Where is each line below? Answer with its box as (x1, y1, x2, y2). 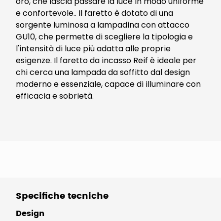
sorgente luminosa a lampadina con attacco (16, 19, 189, 31)
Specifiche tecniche (16, 189, 109, 203)
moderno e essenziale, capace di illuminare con (16, 78, 201, 90)
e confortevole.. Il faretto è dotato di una (16, 7, 173, 19)
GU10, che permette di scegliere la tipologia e (16, 31, 193, 42)
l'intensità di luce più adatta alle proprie (16, 43, 171, 54)
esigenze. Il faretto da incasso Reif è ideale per (16, 55, 196, 66)
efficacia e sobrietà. (16, 90, 94, 102)
